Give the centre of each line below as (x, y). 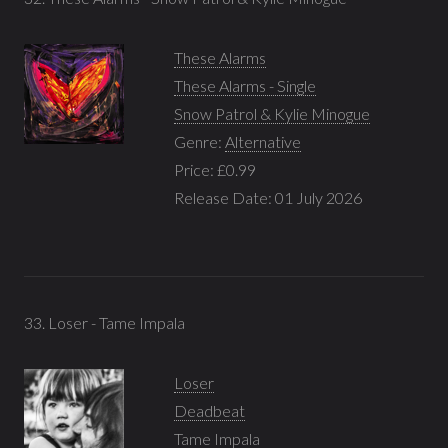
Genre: (199, 141)
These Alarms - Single (245, 85)
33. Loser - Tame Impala (104, 322)
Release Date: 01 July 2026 (268, 197)
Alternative (263, 141)
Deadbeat (209, 410)
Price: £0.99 (215, 169)
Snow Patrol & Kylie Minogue (272, 113)
